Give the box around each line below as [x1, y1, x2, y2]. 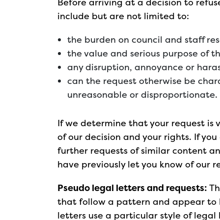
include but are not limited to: [57, 10, 189, 22]
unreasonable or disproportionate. [67, 88, 218, 101]
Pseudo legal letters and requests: [57, 182, 207, 194]
